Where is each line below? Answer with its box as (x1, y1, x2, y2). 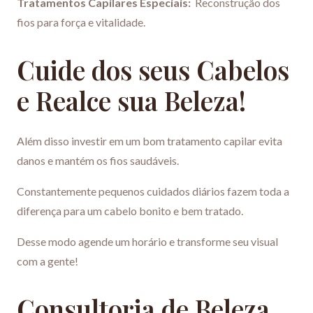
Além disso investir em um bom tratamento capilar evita (17, 134, 282, 148)
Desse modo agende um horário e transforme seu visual (17, 235, 278, 249)
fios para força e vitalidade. (17, 15, 145, 29)
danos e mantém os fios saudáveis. (17, 154, 179, 168)
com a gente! (17, 254, 78, 268)
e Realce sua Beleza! (17, 83, 246, 118)
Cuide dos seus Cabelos (17, 52, 289, 87)
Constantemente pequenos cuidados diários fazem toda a (17, 184, 289, 198)
